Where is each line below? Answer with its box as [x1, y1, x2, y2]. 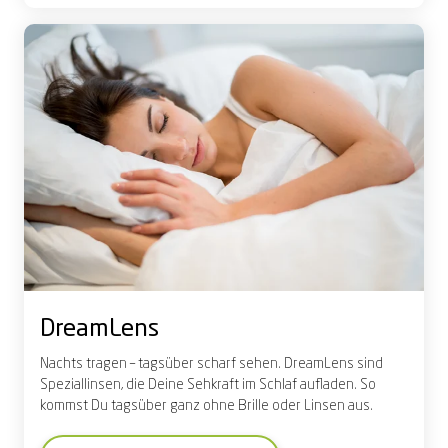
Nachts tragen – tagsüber [40, 356, 197, 371]
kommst [40, 398, 91, 413]
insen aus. [311, 398, 373, 413]
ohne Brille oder [200, 398, 304, 413]
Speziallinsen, [40, 377, 126, 392]
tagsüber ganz [111, 398, 200, 413]
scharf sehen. [197, 356, 281, 371]
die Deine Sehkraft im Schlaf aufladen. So [126, 377, 376, 392]
